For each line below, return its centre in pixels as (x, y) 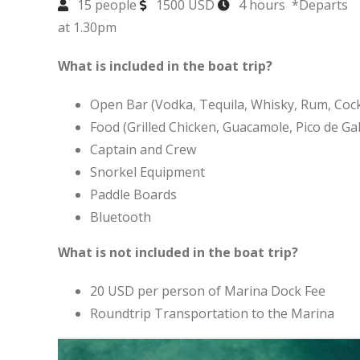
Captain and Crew (143, 149)
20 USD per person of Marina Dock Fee (207, 291)
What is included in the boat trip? (165, 66)
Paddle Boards (133, 194)
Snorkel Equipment (147, 172)
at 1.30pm (87, 27)
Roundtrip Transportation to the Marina (212, 313)
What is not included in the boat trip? (178, 252)
